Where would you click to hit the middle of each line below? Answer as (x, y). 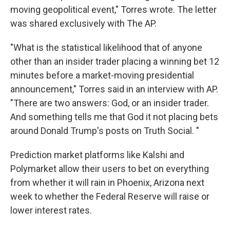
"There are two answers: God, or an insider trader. (110, 103)
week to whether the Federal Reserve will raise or (110, 196)
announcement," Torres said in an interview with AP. (114, 89)
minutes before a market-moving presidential (102, 75)
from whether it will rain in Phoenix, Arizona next (107, 183)
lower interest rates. (51, 210)
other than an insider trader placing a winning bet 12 (115, 61)
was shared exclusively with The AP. (83, 23)
